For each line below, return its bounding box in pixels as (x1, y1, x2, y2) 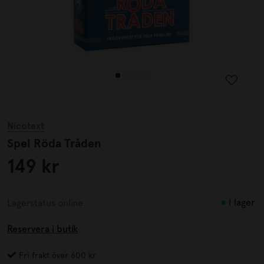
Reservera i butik (7, 223, 78, 235)
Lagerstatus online (7, 197, 83, 209)
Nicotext (7, 120, 44, 131)
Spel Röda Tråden (7, 136, 101, 150)
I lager (229, 197, 255, 208)
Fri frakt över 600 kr (16, 250, 96, 260)
